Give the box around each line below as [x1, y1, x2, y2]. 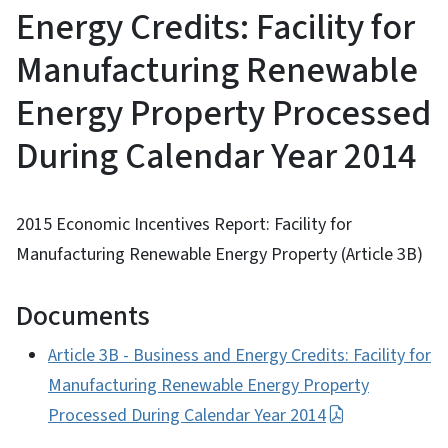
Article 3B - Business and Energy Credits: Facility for [48, 342, 431, 368]
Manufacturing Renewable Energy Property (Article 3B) [16, 241, 423, 267]
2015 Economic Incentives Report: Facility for [16, 211, 352, 237]
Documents [16, 295, 150, 336]
